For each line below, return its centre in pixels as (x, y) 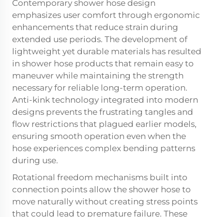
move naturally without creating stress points (105, 201)
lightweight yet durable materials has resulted (107, 51)
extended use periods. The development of (100, 39)
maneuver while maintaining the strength (98, 76)
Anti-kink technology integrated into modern (105, 100)
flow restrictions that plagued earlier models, (104, 124)
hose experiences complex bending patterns (104, 148)
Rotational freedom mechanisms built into (100, 177)
